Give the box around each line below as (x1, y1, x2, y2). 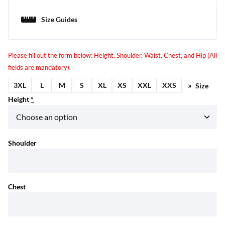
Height (8, 95, 29, 104)
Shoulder (8, 139, 37, 148)
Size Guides (41, 16, 77, 24)
